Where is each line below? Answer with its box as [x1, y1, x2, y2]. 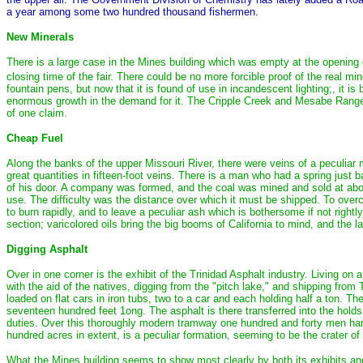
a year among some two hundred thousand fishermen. [6, 5, 258, 18]
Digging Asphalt [6, 243, 88, 256]
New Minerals [6, 30, 74, 43]
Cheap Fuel [6, 132, 63, 145]
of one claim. [6, 107, 67, 120]
